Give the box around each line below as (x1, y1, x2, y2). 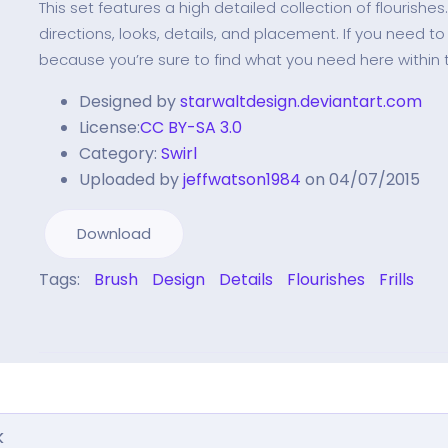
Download (77, 223, 151, 244)
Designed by (79, 90, 176, 113)
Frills (379, 268, 414, 291)
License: (79, 116, 140, 139)
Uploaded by (79, 168, 179, 191)
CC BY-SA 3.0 (140, 116, 242, 139)
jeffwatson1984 (183, 168, 301, 191)
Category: (79, 142, 157, 165)
